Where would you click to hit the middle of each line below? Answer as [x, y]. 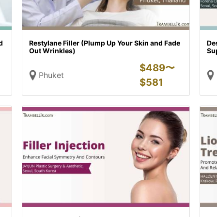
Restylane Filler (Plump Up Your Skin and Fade [105, 43]
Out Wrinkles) [53, 51]
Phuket [52, 75]
